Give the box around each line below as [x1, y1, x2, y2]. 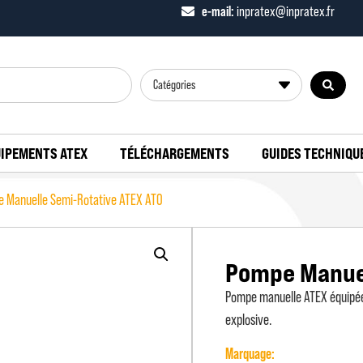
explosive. [225, 311, 272, 328]
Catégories [152, 77, 195, 92]
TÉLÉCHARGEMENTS [119, 144, 229, 162]
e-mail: [202, 2, 234, 19]
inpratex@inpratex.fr [234, 2, 335, 19]
